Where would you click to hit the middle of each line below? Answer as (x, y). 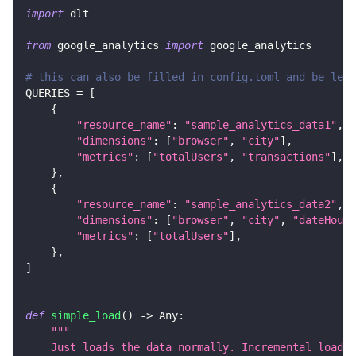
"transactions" (286, 157)
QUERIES (51, 93)
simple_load (86, 316)
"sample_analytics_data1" (261, 125)
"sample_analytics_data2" (261, 205)
